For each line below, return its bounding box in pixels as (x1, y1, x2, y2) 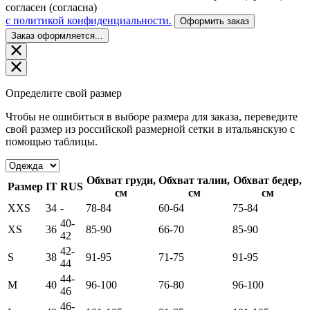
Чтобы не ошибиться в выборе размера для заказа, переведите (6, 111, 298, 123)
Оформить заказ (180, 16, 249, 27)
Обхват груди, (86, 174, 156, 187)
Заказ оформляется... (11, 30, 103, 42)
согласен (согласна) (6, 1, 97, 14)
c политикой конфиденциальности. (6, 15, 172, 27)
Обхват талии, (158, 174, 230, 187)
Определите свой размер (6, 87, 122, 100)
